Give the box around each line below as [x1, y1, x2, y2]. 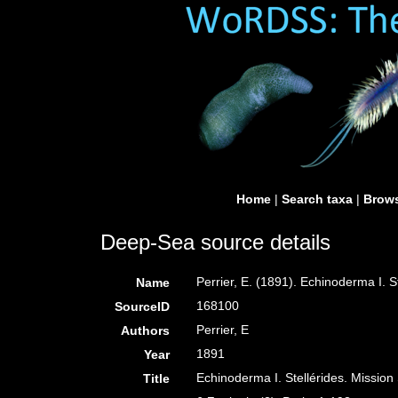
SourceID [115, 299, 171, 314]
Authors [121, 323, 171, 338]
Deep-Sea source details [100, 230, 330, 254]
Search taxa [282, 192, 353, 206]
